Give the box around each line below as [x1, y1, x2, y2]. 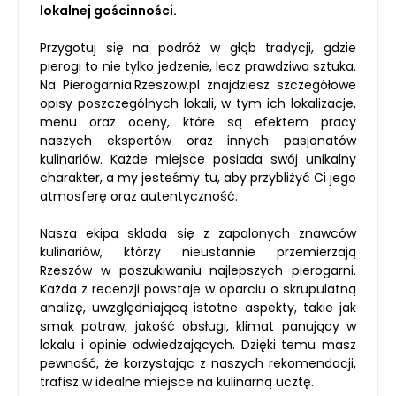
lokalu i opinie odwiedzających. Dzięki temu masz [40, 336, 356, 354]
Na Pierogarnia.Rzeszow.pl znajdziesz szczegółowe [40, 76, 356, 94]
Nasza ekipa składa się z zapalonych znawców [40, 225, 356, 242]
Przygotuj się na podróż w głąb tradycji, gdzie [40, 39, 356, 57]
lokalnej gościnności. [40, 2, 177, 19]
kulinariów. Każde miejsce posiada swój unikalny [40, 150, 356, 168]
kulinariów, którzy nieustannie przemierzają [40, 243, 356, 261]
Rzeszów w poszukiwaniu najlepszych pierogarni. [40, 262, 356, 279]
